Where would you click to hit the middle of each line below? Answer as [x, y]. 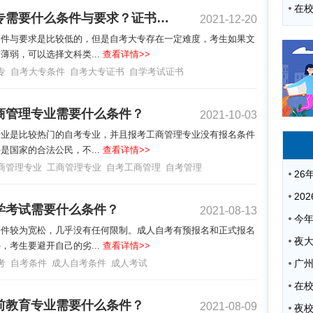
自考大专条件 [38, 71]
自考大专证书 [97, 71]
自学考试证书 [156, 71]
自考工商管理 [133, 167]
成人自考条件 [79, 263]
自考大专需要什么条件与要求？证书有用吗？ [163, 18]
